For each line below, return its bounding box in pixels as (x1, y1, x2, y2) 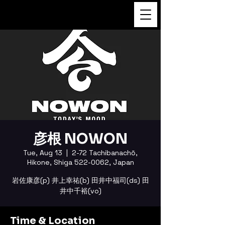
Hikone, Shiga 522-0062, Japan (27, 158, 134, 167)
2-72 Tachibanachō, (72, 148, 138, 157)
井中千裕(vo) (59, 186, 101, 195)
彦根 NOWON (33, 130, 128, 148)
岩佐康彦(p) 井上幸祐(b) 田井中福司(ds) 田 (12, 176, 149, 185)
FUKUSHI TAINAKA (10, 9, 83, 19)
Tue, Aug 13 (23, 148, 62, 157)
